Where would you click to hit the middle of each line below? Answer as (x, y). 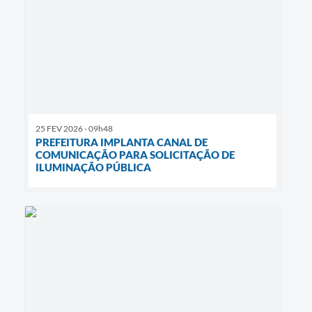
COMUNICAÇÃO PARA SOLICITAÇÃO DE (135, 154)
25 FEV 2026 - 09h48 (74, 128)
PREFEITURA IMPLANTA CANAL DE (122, 142)
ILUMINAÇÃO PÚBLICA (93, 167)
